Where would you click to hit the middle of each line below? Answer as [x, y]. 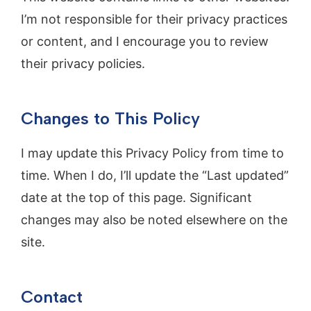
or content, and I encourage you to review [145, 42]
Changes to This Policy [110, 119]
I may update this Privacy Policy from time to [152, 153]
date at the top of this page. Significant [136, 198]
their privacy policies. [83, 64]
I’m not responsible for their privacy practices [154, 19]
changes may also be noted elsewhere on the [154, 220]
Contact [52, 297]
